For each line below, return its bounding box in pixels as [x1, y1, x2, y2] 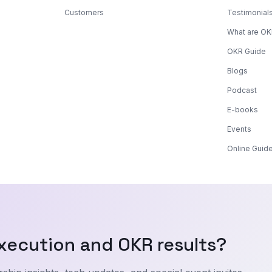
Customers [64, 7, 104, 17]
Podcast [227, 85, 257, 95]
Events [227, 124, 252, 134]
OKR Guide [227, 46, 267, 56]
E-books [227, 104, 259, 114]
